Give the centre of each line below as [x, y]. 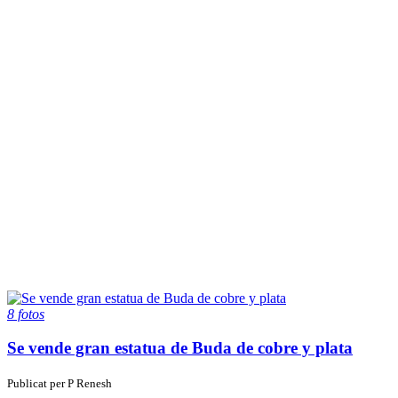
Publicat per [37, 384]
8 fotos [26, 314]
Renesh [94, 384]
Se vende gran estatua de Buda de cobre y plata [180, 348]
